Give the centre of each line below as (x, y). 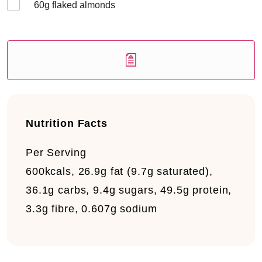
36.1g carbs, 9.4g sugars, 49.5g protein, (129, 190)
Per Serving (56, 153)
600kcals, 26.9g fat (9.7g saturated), (119, 171)
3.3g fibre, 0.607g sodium (92, 209)
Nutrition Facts (67, 123)
